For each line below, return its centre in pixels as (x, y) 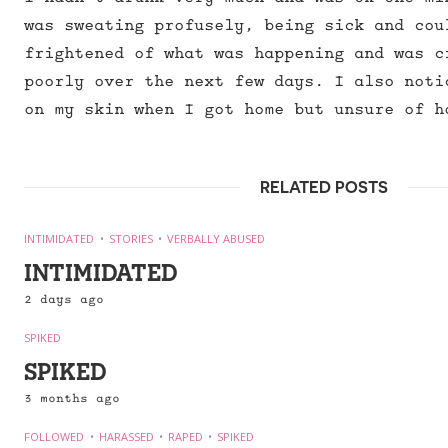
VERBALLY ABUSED (216, 238)
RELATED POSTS (324, 187)
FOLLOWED (54, 436)
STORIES (131, 238)
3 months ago (72, 398)
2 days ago (64, 299)
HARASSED (126, 436)
